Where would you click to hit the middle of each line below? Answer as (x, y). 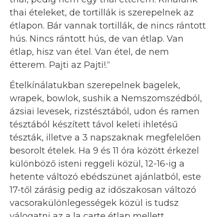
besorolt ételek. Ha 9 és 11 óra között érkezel (104, 150)
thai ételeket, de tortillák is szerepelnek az (102, 12)
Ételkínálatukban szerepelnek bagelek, (95, 85)
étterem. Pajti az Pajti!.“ (60, 65)
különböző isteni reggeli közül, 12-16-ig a (97, 163)
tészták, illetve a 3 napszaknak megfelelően (105, 137)
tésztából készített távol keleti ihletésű (94, 124)
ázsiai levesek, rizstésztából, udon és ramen (105, 111)
